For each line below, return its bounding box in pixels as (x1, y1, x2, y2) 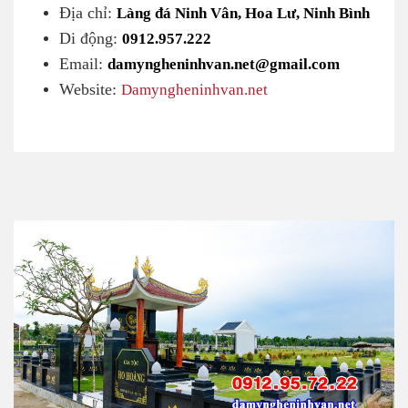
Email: (59, 55, 107, 72)
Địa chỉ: (59, 4, 117, 21)
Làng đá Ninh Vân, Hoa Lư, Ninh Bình (117, 4, 370, 20)
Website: (59, 80, 121, 97)
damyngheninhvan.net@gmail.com (107, 55, 340, 71)
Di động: (59, 29, 122, 46)
